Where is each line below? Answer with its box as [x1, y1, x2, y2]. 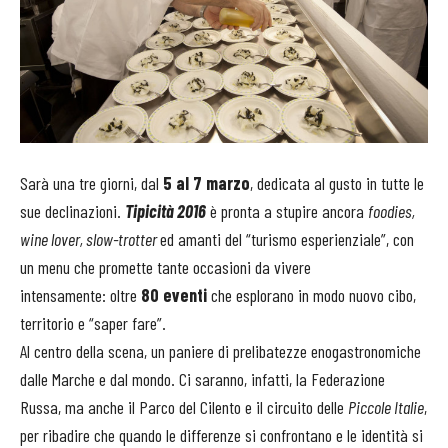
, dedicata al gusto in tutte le [250, 172, 424, 195]
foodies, [368, 200, 415, 223]
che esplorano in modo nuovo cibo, [207, 284, 416, 307]
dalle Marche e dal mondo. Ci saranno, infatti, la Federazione [20, 368, 385, 391]
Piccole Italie [348, 396, 424, 419]
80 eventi [137, 284, 207, 307]
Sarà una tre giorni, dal [20, 172, 163, 195]
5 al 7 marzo [163, 172, 250, 195]
